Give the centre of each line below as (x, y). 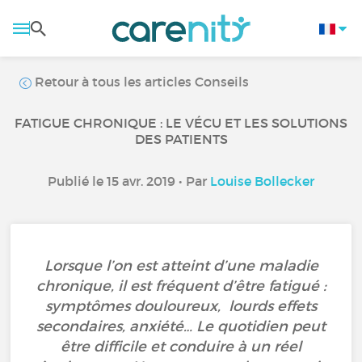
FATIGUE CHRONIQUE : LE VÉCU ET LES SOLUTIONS (181, 123)
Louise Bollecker (262, 181)
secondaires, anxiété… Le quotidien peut (181, 326)
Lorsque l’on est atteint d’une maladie (181, 266)
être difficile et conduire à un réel (181, 347)
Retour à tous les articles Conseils (141, 82)
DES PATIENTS (181, 139)
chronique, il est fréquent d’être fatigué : (181, 286)
